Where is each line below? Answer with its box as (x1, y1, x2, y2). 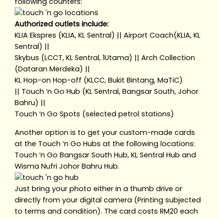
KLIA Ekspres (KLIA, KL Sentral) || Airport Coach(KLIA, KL (15, 30, 201, 40)
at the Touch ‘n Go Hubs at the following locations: (15, 138, 196, 149)
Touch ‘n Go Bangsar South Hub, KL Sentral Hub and (15, 150, 197, 160)
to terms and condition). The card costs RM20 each (15, 206, 198, 216)
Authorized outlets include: (15, 19, 109, 29)
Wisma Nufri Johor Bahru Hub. (15, 161, 120, 171)
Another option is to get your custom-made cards (15, 127, 196, 137)
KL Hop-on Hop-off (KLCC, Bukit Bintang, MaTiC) (15, 75, 183, 85)
